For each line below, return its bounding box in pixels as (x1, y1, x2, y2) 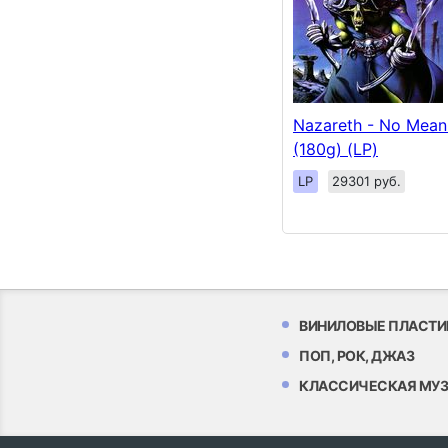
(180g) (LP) (293, 138, 378, 159)
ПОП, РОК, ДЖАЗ (299, 346, 414, 364)
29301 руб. (332, 172, 401, 189)
